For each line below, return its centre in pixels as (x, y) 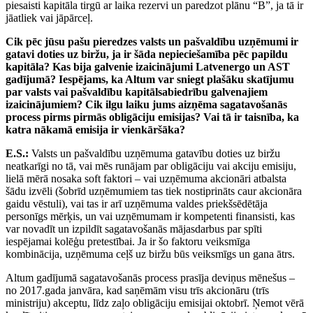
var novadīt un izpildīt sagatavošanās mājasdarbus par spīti (134, 229)
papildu (270, 54)
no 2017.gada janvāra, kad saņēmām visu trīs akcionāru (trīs (137, 291)
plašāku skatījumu (250, 80)
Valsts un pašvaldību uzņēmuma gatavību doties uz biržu (156, 154)
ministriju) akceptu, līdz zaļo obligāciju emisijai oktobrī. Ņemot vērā (155, 303)
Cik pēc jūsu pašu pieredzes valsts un (95, 42)
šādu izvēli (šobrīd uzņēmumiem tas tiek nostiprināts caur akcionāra (154, 191)
